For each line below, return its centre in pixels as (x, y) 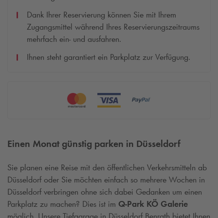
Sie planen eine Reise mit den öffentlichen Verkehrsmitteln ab (107, 167)
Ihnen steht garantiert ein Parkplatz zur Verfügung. (109, 57)
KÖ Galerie (166, 204)
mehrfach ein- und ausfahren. (74, 39)
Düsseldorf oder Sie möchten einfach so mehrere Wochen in (106, 179)
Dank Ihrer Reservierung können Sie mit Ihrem (101, 15)
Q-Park (131, 204)
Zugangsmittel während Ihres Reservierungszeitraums (113, 27)
